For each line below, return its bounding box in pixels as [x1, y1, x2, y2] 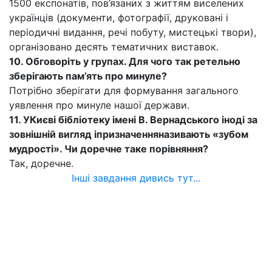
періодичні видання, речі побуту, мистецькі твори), [9, 26, 256, 38]
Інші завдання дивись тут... [72, 172, 200, 184]
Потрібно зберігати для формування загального [9, 84, 239, 97]
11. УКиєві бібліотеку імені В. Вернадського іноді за [9, 114, 257, 126]
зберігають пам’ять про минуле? [9, 70, 167, 82]
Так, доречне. [9, 157, 73, 169]
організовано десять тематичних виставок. [9, 41, 219, 53]
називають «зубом [158, 128, 248, 140]
